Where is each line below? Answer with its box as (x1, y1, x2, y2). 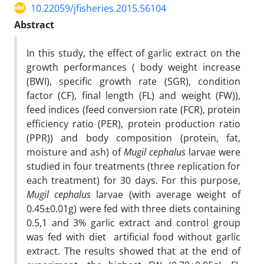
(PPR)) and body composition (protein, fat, (27, 131, 240, 144)
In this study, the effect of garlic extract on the (27, 46, 240, 60)
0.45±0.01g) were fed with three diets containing (27, 202, 240, 215)
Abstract (14, 18, 54, 31)
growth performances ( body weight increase (27, 60, 240, 74)
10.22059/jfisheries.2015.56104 (31, 1, 166, 15)
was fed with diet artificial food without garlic (27, 230, 240, 243)
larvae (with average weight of (91, 187, 241, 201)
